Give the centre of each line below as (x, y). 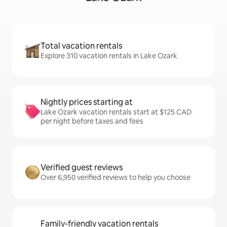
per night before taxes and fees (92, 121)
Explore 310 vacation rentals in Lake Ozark (109, 56)
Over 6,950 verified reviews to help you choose (116, 177)
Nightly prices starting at (87, 102)
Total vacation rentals (81, 46)
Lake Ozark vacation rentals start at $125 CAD (116, 112)
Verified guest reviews (82, 167)
